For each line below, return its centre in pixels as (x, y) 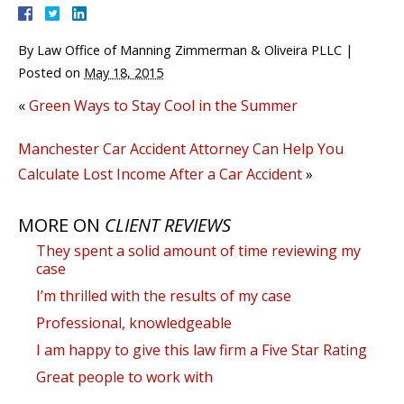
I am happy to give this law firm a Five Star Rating (202, 349)
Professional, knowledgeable (134, 322)
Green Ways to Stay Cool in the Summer (163, 105)
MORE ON (61, 225)
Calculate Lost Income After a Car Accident (160, 174)
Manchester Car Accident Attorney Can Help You (181, 148)
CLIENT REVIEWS (168, 225)
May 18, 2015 (124, 72)
